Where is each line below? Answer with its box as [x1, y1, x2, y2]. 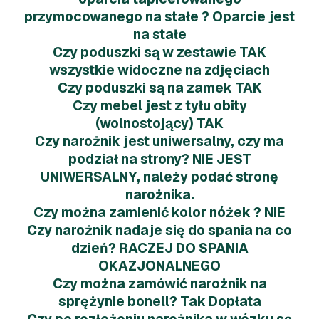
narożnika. [125, 185, 194, 204]
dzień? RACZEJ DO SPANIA [70, 239, 249, 257]
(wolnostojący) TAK [95, 114, 224, 132]
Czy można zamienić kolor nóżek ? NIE [33, 203, 286, 221]
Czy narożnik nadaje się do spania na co [27, 221, 292, 239]
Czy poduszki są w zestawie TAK [53, 43, 266, 61]
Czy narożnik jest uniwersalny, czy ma [35, 132, 284, 150]
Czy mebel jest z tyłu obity [72, 96, 247, 115]
